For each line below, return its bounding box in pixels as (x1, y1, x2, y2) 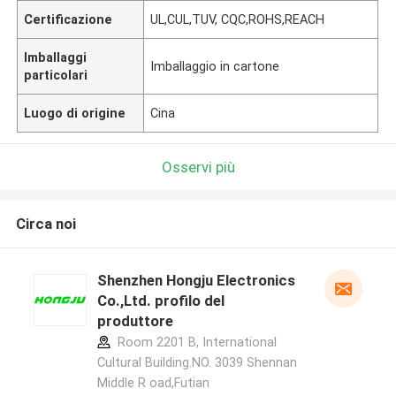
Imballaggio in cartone (150, 58, 280, 73)
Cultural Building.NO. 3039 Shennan (96, 355, 297, 370)
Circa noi (15, 215, 76, 233)
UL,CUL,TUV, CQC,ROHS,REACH (150, 11, 325, 27)
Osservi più (161, 157, 235, 176)
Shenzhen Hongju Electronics (96, 271, 295, 290)
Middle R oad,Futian (96, 376, 209, 391)
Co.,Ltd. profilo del (96, 292, 225, 310)
